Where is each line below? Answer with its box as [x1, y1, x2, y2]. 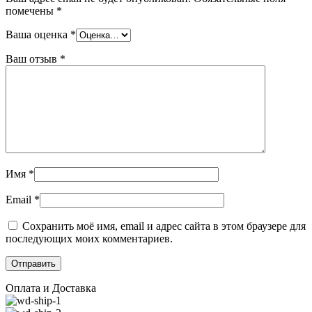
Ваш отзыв [6, 53, 60, 65]
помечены [6, 5, 56, 17]
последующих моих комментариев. [6, 233, 173, 245]
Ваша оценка [6, 29, 70, 41]
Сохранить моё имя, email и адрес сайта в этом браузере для [22, 220, 306, 233]
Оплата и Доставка [6, 282, 96, 295]
